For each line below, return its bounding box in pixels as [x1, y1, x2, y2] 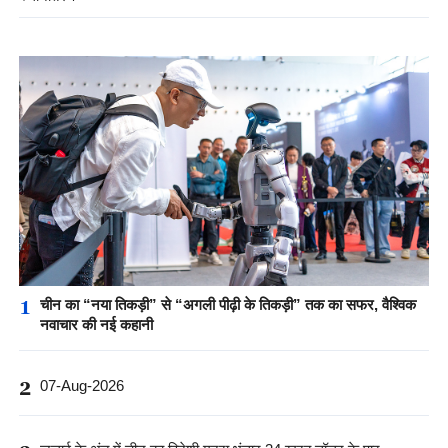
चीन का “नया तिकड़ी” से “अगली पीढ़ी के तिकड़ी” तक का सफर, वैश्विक [39, 296, 416, 314]
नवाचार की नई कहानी [39, 316, 153, 334]
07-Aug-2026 [39, 376, 124, 394]
